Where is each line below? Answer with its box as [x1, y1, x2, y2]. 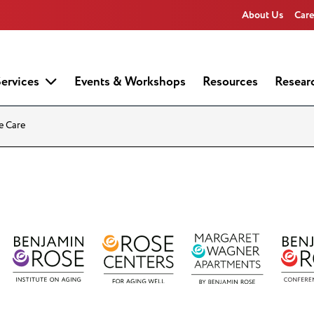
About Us [242, 8, 283, 22]
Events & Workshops [74, 73, 186, 91]
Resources [203, 73, 258, 91]
